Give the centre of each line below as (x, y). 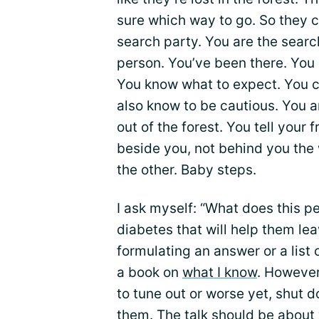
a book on (150, 272)
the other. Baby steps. (187, 170)
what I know (220, 272)
